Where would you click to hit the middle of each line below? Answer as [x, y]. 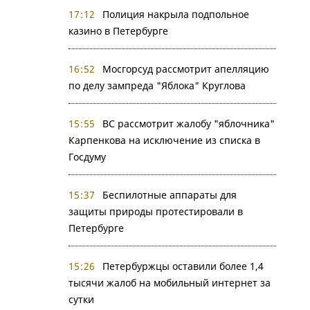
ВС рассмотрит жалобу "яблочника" [189, 124]
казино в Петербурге [118, 31]
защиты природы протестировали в [155, 211]
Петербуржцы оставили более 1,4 [183, 266]
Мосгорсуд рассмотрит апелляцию [186, 69]
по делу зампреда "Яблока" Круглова [157, 85]
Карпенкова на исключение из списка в [164, 140]
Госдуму [87, 157]
